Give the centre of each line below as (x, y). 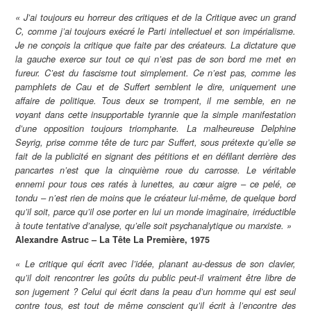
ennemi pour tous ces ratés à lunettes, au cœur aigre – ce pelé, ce (155, 184)
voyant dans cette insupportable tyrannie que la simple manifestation (155, 114)
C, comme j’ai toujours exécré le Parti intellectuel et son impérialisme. (155, 31)
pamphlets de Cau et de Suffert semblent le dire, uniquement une (155, 86)
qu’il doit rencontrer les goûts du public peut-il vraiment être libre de (155, 277)
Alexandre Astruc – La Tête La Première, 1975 (113, 239)
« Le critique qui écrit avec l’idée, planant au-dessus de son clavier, (155, 263)
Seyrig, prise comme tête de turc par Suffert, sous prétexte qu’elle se (155, 142)
